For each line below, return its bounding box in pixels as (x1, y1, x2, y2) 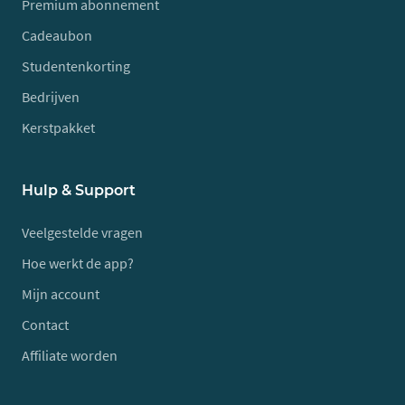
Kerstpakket (22, 118, 95, 137)
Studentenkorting (22, 57, 130, 75)
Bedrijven (22, 88, 80, 106)
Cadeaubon (22, 26, 92, 44)
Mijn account (22, 285, 99, 303)
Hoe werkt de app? (22, 254, 134, 272)
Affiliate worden (22, 346, 118, 364)
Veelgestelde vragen (22, 223, 143, 241)
